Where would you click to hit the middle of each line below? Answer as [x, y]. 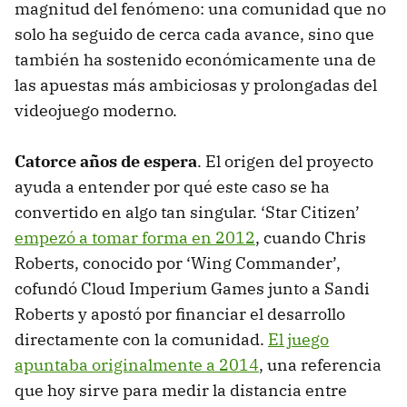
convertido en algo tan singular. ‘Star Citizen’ [187, 213]
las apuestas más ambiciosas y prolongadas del [196, 85]
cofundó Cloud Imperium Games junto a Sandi [192, 289]
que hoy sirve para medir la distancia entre [181, 391]
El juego [298, 340]
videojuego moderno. [96, 111]
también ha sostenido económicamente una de [195, 60]
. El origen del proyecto [285, 162]
